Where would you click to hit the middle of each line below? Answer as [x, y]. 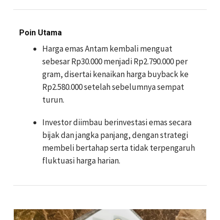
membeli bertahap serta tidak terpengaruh [119, 148]
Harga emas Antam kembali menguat [107, 49]
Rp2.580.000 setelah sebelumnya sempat [113, 87]
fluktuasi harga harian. [81, 161]
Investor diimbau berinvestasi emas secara [117, 122]
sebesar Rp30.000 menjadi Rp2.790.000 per [115, 61]
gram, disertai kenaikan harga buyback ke [115, 74]
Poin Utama [41, 33]
